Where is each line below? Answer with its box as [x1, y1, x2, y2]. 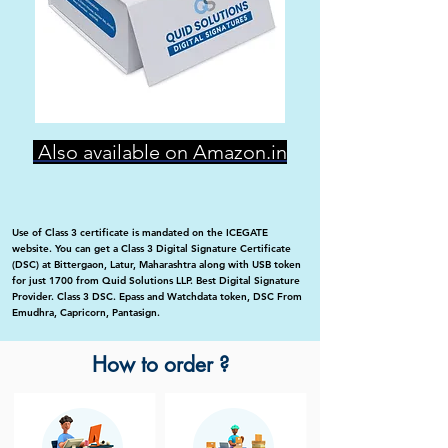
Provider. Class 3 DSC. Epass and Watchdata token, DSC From [12, 290, 302, 304]
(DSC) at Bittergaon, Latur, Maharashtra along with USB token [12, 258, 301, 272]
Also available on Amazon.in [33, 140, 287, 165]
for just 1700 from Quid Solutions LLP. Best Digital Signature [12, 274, 300, 288]
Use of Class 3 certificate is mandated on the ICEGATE [12, 226, 268, 240]
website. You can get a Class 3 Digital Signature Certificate [12, 242, 291, 256]
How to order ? [91, 351, 229, 379]
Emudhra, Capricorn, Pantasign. [12, 306, 160, 320]
